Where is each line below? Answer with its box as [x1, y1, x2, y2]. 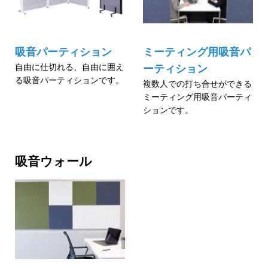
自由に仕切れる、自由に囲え [15, 61, 124, 72]
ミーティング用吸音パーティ [143, 91, 252, 102]
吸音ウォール [15, 153, 92, 169]
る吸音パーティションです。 [15, 74, 124, 85]
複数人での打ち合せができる [143, 78, 252, 89]
